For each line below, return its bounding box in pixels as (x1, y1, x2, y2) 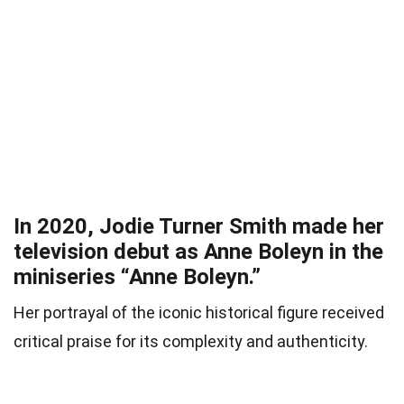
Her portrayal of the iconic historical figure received (14, 303, 384, 323)
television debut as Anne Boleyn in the (14, 239, 383, 265)
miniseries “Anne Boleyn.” (14, 264, 261, 290)
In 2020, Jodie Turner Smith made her (14, 214, 384, 240)
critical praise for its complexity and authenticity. (14, 332, 368, 352)
